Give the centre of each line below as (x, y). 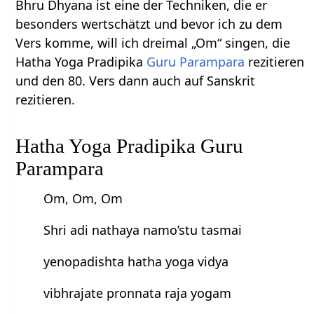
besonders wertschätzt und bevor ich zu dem (149, 23)
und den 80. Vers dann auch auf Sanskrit (136, 80)
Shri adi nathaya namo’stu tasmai (143, 230)
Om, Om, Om (83, 199)
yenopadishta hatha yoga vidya (136, 262)
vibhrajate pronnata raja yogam (138, 293)
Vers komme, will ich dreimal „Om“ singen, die (153, 42)
